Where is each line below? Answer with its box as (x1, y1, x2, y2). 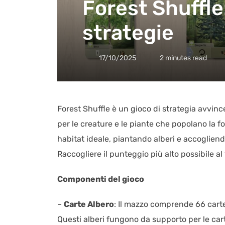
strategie (82, 20, 174, 45)
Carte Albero (64, 199, 114, 209)
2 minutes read (160, 53, 207, 62)
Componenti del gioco (57, 174, 144, 184)
